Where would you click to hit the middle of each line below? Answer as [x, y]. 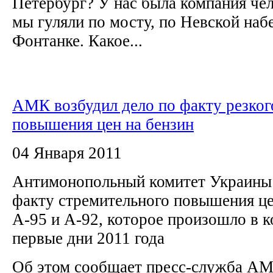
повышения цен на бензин [103, 124]
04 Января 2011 [67, 153]
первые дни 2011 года [93, 238]
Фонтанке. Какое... [77, 41]
